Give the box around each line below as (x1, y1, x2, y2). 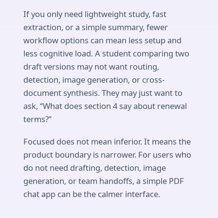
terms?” (23, 113, 52, 125)
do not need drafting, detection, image (23, 162, 166, 173)
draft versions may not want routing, (23, 61, 159, 73)
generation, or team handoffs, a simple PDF (23, 175, 184, 186)
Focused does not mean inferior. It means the (23, 135, 191, 147)
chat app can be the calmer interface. (23, 188, 160, 200)
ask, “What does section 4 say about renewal (23, 100, 187, 112)
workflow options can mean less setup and (23, 35, 182, 46)
